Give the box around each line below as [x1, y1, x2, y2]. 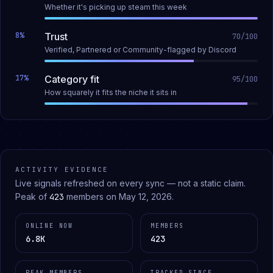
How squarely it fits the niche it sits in [44, 87, 177, 97]
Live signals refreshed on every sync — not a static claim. [15, 177, 246, 188]
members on [64, 191, 119, 202]
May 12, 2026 [119, 191, 172, 202]
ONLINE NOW [26, 221, 73, 230]
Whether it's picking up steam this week [44, 2, 187, 12]
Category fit [44, 73, 99, 85]
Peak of [15, 191, 49, 202]
